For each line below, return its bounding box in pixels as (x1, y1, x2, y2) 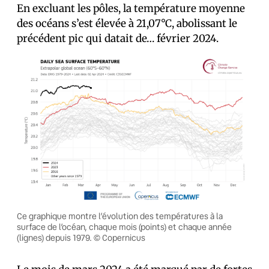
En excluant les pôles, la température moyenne (17, 2, 245, 15)
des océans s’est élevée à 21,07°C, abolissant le (17, 17, 237, 30)
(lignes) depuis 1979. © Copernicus (17, 232, 145, 243)
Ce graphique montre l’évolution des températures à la (17, 211, 223, 222)
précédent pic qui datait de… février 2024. (17, 32, 219, 45)
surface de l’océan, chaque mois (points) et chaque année (17, 222, 232, 232)
